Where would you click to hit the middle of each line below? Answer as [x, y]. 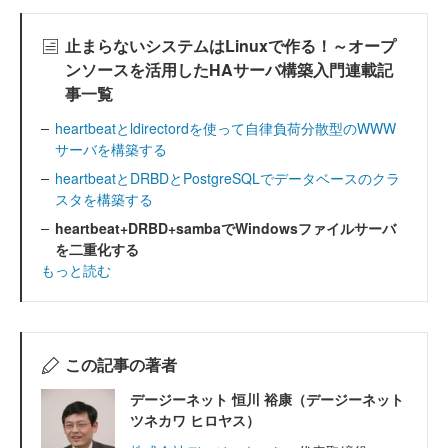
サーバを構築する [111, 149]
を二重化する [97, 249]
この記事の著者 [120, 365]
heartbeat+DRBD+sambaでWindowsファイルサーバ [225, 228]
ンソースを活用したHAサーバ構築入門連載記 [229, 70]
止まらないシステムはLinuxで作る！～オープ [230, 46]
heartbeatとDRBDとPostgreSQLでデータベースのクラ [227, 178]
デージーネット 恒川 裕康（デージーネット [267, 399]
